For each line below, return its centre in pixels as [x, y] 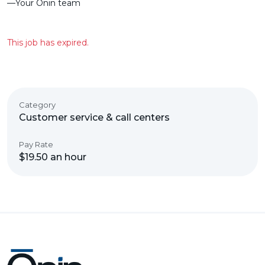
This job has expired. [48, 43]
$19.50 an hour [53, 157]
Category [37, 105]
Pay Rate [36, 144]
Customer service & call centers [94, 117]
